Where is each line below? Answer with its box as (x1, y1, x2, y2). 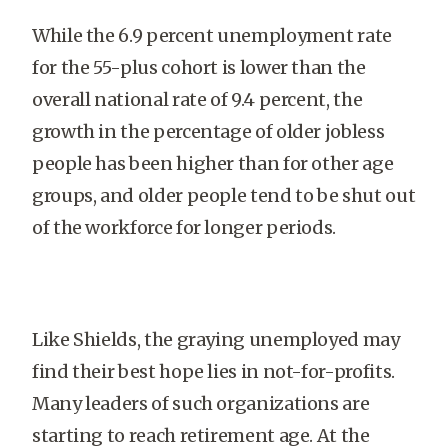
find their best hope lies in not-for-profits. (32, 360, 395, 383)
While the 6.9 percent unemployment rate (32, 24, 392, 47)
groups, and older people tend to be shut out (32, 184, 416, 207)
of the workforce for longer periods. (32, 216, 337, 239)
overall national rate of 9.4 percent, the (32, 88, 363, 111)
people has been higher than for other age (32, 152, 394, 175)
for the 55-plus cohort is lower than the (32, 56, 366, 79)
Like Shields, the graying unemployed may (32, 328, 400, 351)
